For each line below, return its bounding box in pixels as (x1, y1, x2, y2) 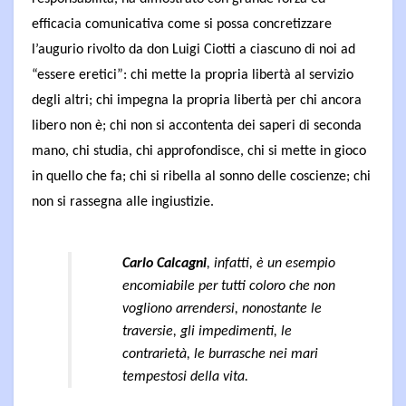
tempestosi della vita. (122, 369, 248, 384)
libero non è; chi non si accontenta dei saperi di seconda (32, 118, 362, 133)
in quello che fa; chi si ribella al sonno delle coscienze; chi (32, 169, 371, 184)
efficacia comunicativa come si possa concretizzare (32, 16, 332, 32)
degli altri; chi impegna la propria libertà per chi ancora (32, 92, 362, 108)
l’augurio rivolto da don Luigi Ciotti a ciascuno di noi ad (32, 42, 355, 57)
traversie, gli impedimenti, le (122, 324, 292, 339)
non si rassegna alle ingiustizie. (32, 194, 214, 209)
